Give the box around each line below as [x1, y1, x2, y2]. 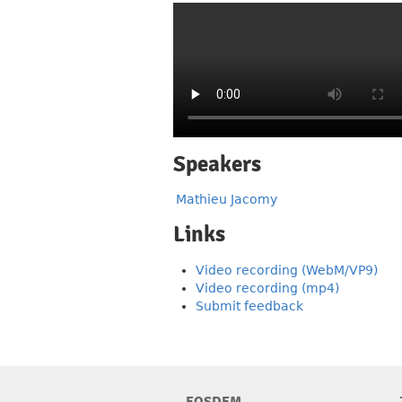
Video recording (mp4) [196, 281, 339, 295]
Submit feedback [196, 299, 303, 313]
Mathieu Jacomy [176, 192, 277, 206]
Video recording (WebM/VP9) [196, 263, 378, 277]
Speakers [173, 151, 261, 178]
